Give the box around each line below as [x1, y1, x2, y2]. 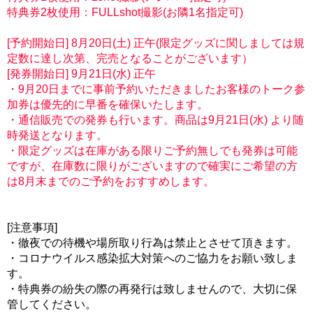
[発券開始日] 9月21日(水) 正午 [7, 68, 156, 80]
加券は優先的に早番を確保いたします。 [7, 99, 208, 110]
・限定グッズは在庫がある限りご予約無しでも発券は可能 [7, 145, 298, 156]
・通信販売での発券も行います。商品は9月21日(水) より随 [7, 114, 304, 126]
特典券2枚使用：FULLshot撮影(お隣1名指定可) [7, 6, 243, 18]
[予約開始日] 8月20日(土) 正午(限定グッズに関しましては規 [7, 37, 305, 49]
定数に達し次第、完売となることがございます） [7, 52, 253, 64]
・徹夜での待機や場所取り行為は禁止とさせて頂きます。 [7, 237, 298, 249]
